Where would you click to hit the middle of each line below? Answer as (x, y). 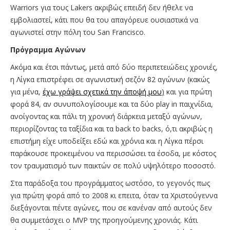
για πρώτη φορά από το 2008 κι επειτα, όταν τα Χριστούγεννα (114, 195)
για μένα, (26, 91)
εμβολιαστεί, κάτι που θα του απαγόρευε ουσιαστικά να (104, 20)
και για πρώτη (188, 91)
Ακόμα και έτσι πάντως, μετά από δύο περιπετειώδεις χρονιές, (114, 67)
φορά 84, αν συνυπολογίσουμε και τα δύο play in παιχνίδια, (112, 104)
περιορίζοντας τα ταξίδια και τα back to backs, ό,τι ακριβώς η (111, 128)
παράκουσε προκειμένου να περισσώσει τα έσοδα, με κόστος (113, 153)
